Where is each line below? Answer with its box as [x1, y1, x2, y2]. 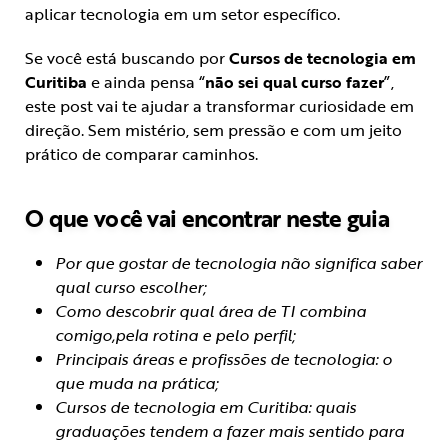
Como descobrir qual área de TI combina [55, 299, 366, 324]
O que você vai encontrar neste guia [25, 201, 390, 236]
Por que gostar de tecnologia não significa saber [55, 251, 422, 276]
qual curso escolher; [55, 275, 206, 300]
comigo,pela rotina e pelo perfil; [55, 323, 295, 348]
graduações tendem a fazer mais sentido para [55, 419, 404, 444]
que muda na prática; [55, 371, 218, 396]
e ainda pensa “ [87, 70, 205, 95]
